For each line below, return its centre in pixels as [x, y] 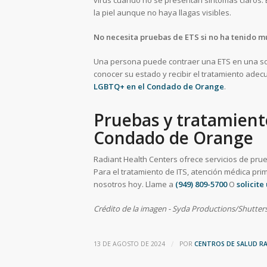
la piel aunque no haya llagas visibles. [162, 12]
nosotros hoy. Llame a [134, 184]
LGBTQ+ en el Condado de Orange [159, 86]
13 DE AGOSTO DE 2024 [129, 243]
